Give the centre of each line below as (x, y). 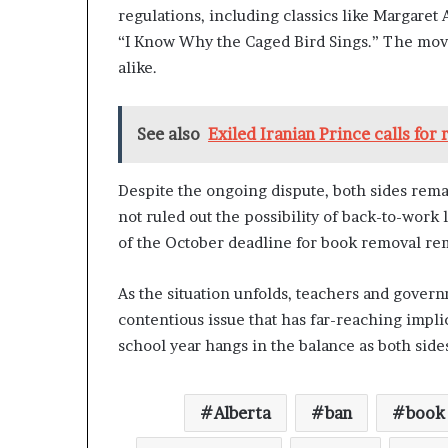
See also (168, 134)
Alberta (242, 413)
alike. (137, 68)
